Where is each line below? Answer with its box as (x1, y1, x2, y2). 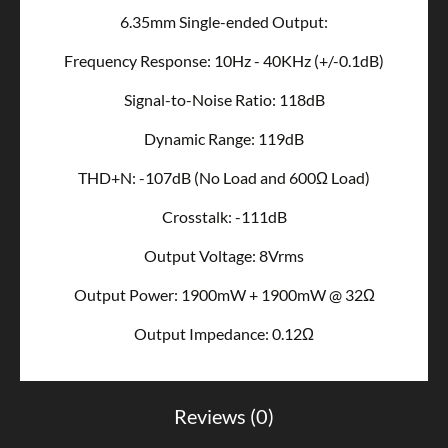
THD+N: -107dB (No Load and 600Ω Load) (78, 168, 370, 188)
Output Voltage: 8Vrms (144, 246, 304, 266)
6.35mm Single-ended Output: (120, 12, 328, 32)
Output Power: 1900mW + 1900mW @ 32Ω (73, 285, 375, 305)
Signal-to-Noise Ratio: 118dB (123, 90, 325, 110)
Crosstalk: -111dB (161, 207, 287, 227)
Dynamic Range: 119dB (144, 129, 304, 149)
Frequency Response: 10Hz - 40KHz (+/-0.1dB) (64, 51, 384, 71)
